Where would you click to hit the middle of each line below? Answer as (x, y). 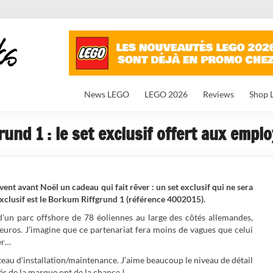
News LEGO (107, 94)
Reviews (218, 94)
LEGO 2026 (166, 94)
